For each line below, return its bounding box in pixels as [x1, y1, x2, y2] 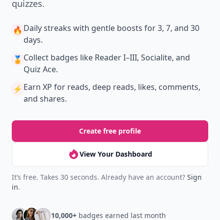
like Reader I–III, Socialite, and [78, 52, 190, 63]
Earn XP [24, 82, 52, 92]
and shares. [24, 93, 67, 104]
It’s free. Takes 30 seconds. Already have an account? [12, 172, 187, 182]
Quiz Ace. [24, 64, 58, 75]
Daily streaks [24, 23, 71, 33]
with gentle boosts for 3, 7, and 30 [71, 23, 199, 33]
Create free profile [79, 126, 141, 136]
